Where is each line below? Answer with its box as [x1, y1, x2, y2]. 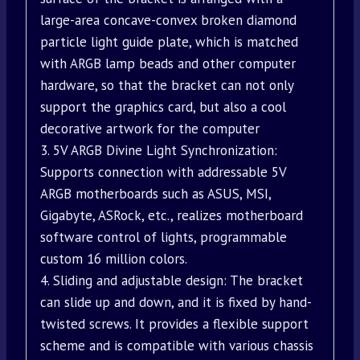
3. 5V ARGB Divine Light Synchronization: [40, 141, 277, 160]
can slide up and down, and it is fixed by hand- [40, 293, 312, 312]
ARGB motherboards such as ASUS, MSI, [40, 185, 271, 203]
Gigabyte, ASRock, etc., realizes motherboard [40, 207, 303, 225]
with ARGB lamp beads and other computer [40, 55, 296, 73]
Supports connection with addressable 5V [40, 163, 286, 182]
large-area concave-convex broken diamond [40, 11, 297, 30]
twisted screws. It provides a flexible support [40, 315, 309, 333]
